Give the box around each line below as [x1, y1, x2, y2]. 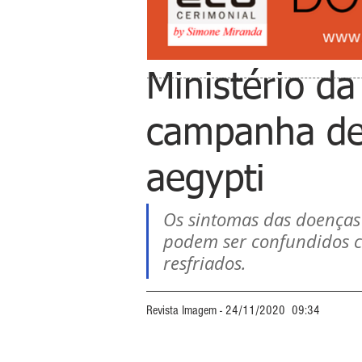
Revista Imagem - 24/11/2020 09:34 [146, 303, 320, 318]
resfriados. [163, 251, 246, 275]
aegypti [146, 162, 265, 199]
